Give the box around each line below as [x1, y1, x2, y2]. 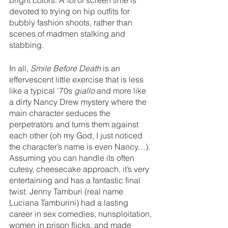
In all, [9, 63, 31, 74]
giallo [74, 85, 95, 96]
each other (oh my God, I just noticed [9, 130, 145, 141]
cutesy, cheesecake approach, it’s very [9, 164, 151, 175]
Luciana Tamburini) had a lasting [9, 197, 130, 208]
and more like [95, 85, 148, 96]
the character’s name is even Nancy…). [9, 141, 152, 152]
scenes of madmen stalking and [9, 28, 127, 39]
